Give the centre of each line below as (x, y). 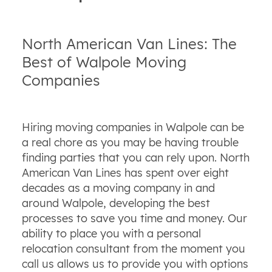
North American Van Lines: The (129, 43)
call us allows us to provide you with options (135, 263)
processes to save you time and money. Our (134, 218)
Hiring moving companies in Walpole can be (133, 127)
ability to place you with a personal (111, 233)
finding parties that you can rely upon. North (135, 157)
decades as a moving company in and (118, 188)
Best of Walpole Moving (104, 62)
